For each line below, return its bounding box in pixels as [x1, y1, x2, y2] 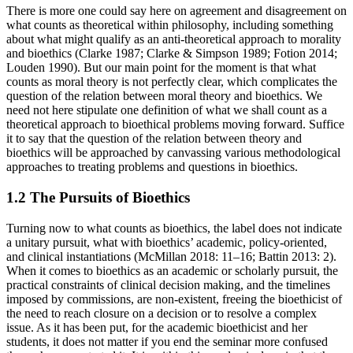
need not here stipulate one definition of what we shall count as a [6, 103, 327, 117]
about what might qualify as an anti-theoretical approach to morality [6, 32, 341, 46]
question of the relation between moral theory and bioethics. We [6, 89, 322, 103]
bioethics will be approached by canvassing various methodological [6, 146, 340, 160]
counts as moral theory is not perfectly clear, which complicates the [6, 75, 337, 89]
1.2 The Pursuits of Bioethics [6, 188, 190, 206]
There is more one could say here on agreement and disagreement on [6, 4, 347, 18]
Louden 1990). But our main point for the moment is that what [6, 61, 316, 75]
